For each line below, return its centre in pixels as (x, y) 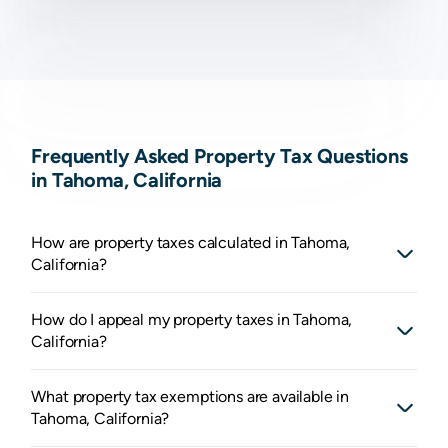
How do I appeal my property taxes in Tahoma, (192, 320)
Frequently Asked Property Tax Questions (219, 156)
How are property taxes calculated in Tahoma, (191, 243)
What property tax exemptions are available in (190, 397)
